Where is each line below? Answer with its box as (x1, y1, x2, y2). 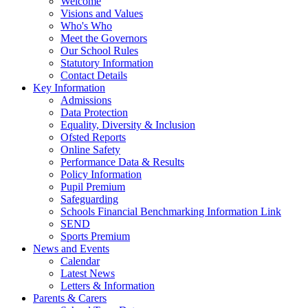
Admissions (60, 93, 111, 106)
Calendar (60, 254, 100, 267)
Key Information (33, 81, 105, 93)
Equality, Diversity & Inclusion (60, 118, 195, 131)
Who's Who (60, 19, 112, 32)
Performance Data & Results (60, 155, 184, 168)
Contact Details (60, 69, 127, 81)
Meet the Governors (60, 32, 147, 44)
